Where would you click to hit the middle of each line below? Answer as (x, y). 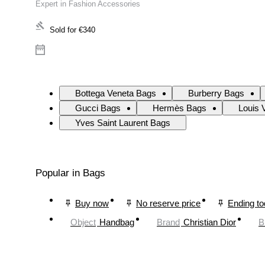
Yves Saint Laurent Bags (123, 123)
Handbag (117, 222)
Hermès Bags (180, 108)
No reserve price (168, 203)
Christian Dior (210, 222)
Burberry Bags (216, 93)
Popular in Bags (70, 173)
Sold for (63, 30)
